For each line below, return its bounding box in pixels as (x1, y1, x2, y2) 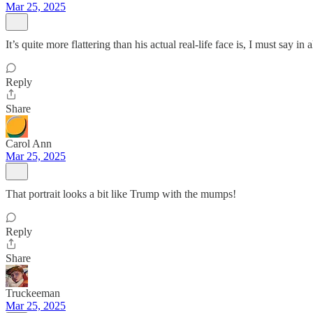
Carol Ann (6, 138, 52, 150)
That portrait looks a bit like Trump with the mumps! (6, 188, 236, 200)
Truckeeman (6, 287, 60, 299)
